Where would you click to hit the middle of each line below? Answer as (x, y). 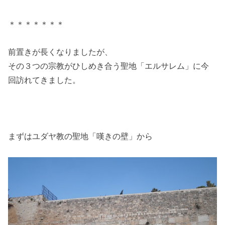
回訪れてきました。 (44, 80)
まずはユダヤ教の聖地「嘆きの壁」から (81, 136)
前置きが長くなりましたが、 (61, 52)
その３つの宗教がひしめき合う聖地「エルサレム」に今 (109, 66)
